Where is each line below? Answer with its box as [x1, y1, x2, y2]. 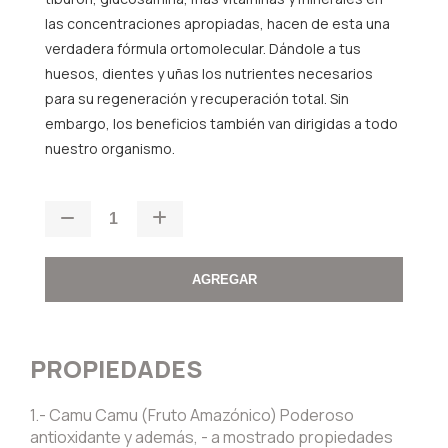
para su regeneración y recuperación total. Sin [44, 88, 349, 108]
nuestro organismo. [44, 138, 175, 158]
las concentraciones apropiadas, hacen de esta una [44, 13, 390, 33]
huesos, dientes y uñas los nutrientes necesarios [44, 63, 373, 83]
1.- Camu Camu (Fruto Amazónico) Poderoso [30, 404, 354, 427]
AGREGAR [191, 271, 257, 287]
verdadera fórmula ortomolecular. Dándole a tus [44, 38, 361, 58]
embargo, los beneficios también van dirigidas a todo [44, 113, 398, 133]
